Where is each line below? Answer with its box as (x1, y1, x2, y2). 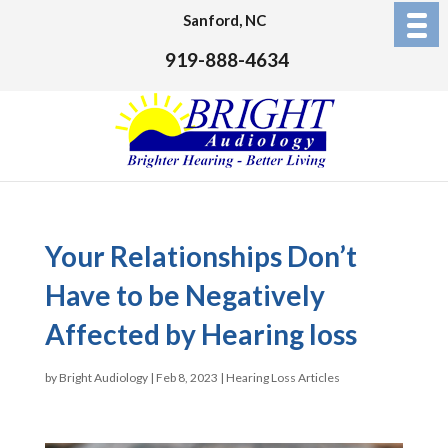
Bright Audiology (58, 370, 148, 385)
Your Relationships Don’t (44, 239, 357, 273)
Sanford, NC (182, 11, 266, 29)
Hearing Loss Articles (225, 370, 340, 385)
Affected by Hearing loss (44, 317, 357, 351)
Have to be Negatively (44, 278, 325, 312)
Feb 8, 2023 (155, 370, 218, 385)
